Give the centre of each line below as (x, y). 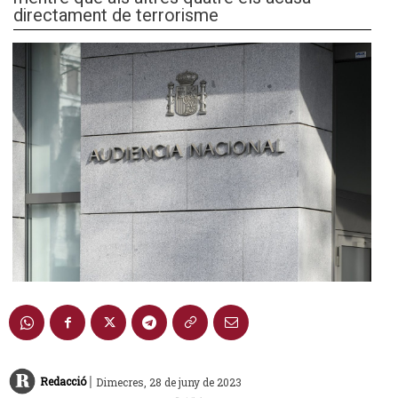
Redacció (63, 382)
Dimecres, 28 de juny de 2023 (169, 382)
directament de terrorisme (116, 15)
